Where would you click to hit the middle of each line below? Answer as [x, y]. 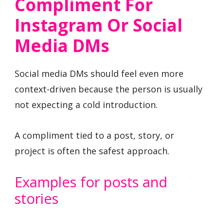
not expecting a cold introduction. [86, 105]
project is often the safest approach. [92, 151]
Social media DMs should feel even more [99, 74]
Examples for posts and [91, 182]
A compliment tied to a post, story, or [94, 136]
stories [36, 198]
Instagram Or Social [99, 25]
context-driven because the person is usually [109, 89]
